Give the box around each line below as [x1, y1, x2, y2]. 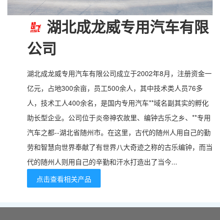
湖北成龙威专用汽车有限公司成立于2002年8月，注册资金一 [27, 68, 212, 78]
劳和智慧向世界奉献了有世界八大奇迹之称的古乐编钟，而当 [27, 141, 213, 152]
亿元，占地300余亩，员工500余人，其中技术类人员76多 [27, 82, 203, 93]
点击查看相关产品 [36, 173, 91, 184]
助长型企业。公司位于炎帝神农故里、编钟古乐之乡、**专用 [27, 112, 211, 122]
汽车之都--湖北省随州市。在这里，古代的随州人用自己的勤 [27, 127, 211, 137]
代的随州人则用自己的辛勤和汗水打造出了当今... [27, 156, 177, 166]
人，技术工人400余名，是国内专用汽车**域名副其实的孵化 [27, 97, 209, 108]
